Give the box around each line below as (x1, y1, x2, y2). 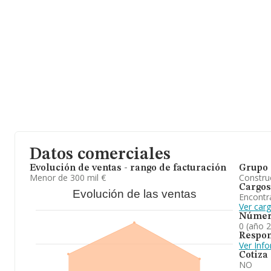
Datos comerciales (30, 146, 171, 163)
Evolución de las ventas (72, 188, 197, 200)
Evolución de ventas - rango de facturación (30, 163, 226, 173)
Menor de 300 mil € (30, 172, 106, 183)
